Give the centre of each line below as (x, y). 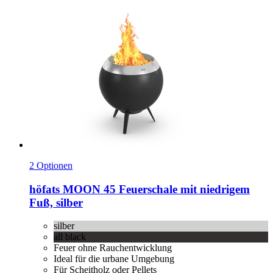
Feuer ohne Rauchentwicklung (113, 248)
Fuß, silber (56, 202)
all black (70, 237)
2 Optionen (51, 165)
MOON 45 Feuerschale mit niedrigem (155, 189)
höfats (44, 189)
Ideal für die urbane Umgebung (114, 259)
